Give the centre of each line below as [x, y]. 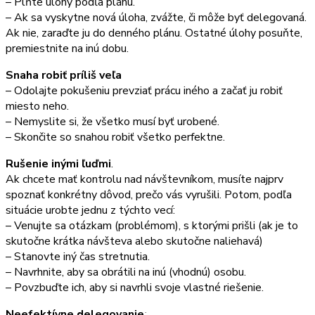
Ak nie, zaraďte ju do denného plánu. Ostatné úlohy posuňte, [154, 33]
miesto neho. [37, 106]
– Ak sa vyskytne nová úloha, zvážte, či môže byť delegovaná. [156, 17]
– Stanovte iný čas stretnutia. [78, 256]
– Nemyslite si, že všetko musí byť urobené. [112, 121]
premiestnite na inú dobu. [67, 48]
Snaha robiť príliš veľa [64, 75]
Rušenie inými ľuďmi [58, 163]
